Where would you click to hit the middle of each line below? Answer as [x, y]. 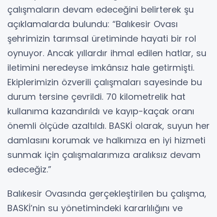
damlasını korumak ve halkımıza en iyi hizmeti [106, 140]
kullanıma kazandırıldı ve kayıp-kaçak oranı [101, 111]
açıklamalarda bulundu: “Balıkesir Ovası [93, 24]
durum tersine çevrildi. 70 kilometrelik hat [96, 97]
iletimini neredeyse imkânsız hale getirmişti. [101, 68]
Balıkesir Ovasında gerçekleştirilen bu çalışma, [107, 194]
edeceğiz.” [29, 170]
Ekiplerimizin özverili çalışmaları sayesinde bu [105, 82]
